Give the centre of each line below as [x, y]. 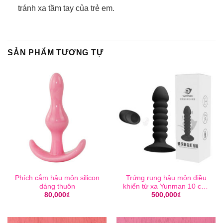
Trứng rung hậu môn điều [166, 178]
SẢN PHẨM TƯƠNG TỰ [56, 53]
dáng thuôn [57, 186]
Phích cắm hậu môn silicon [57, 178]
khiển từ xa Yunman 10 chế [166, 186]
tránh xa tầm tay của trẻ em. [66, 8]
